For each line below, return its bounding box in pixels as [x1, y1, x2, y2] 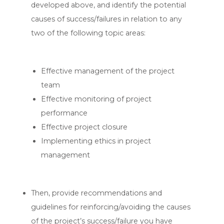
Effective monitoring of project [41, 94, 152, 104]
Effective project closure [41, 122, 128, 132]
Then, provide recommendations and [31, 188, 162, 198]
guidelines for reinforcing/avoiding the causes [31, 202, 191, 212]
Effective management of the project [41, 66, 175, 76]
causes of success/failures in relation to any [31, 14, 182, 24]
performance [41, 108, 88, 118]
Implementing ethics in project [41, 136, 151, 146]
